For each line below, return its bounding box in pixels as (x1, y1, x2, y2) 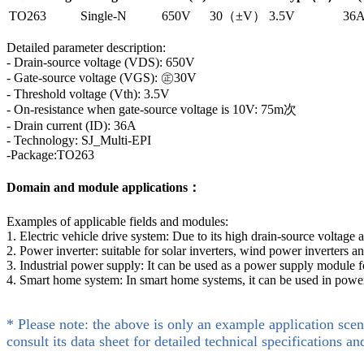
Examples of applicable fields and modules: (6, 214, 228, 228)
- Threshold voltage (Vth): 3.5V (6, 87, 170, 102)
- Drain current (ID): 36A (6, 119, 136, 133)
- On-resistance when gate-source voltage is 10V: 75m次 (6, 102, 297, 117)
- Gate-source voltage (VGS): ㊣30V (6, 71, 197, 85)
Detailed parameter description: (6, 41, 166, 55)
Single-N (80, 9, 127, 24)
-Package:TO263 (6, 148, 94, 162)
